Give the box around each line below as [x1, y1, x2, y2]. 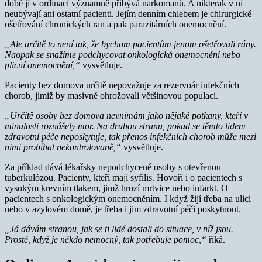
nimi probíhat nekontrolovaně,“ [5, 142, 121, 152]
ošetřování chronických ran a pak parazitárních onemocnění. [5, 19, 226, 29]
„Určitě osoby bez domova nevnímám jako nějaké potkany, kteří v [5, 110, 248, 120]
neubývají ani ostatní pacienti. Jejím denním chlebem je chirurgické [5, 8, 251, 19]
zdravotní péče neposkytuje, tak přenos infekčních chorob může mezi [5, 131, 256, 142]
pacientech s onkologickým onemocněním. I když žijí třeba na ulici [5, 193, 251, 204]
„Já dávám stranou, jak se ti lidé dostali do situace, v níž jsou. [5, 223, 233, 234]
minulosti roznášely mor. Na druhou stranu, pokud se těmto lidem [5, 120, 246, 131]
